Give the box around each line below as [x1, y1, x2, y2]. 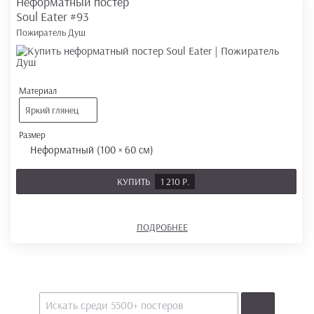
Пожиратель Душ [15, 26, 86, 39]
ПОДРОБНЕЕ [136, 221, 188, 233]
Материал [18, 85, 57, 96]
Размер [18, 129, 46, 140]
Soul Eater [15, 8, 70, 25]
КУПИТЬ [117, 175, 153, 188]
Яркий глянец [25, 104, 78, 116]
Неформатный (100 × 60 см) [29, 143, 156, 156]
